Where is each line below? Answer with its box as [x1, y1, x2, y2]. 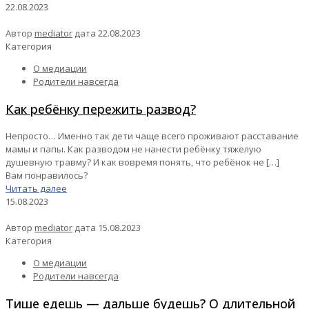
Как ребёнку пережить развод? [6, 101, 196, 118]
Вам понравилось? [6, 169, 88, 182]
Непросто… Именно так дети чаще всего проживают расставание [6, 130, 299, 143]
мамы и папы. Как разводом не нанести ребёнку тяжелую [6, 143, 261, 156]
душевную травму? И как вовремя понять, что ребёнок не [6, 156, 264, 169]
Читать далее [6, 182, 67, 195]
